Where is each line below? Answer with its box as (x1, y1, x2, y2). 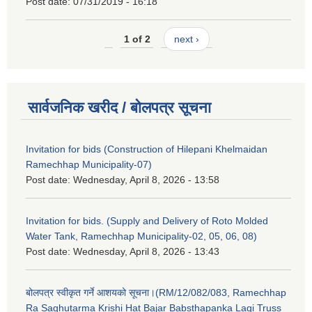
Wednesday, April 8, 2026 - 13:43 (73, 245, 219, 257)
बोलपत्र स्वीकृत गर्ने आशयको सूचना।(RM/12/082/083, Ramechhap (26, 286, 286, 298)
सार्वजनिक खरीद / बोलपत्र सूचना (28, 98, 211, 116)
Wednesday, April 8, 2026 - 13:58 (73, 173, 219, 185)
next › (173, 33, 199, 45)
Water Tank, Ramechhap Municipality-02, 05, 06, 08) (26, 230, 257, 242)
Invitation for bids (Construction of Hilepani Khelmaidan (26, 143, 267, 155)
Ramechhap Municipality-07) (26, 158, 152, 170)
